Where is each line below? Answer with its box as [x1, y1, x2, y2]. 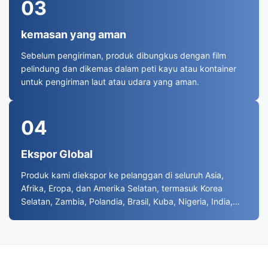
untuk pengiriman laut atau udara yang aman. [21, 76, 199, 87]
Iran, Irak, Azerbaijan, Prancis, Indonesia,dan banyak [21, 209, 227, 220]
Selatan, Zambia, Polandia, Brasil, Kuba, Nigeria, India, [21, 196, 233, 206]
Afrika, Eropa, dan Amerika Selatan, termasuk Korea [21, 182, 223, 193]
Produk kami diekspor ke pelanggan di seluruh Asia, [21, 169, 224, 180]
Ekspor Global [21, 147, 93, 160]
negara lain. [21, 222, 66, 233]
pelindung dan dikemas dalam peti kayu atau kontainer [21, 63, 236, 74]
